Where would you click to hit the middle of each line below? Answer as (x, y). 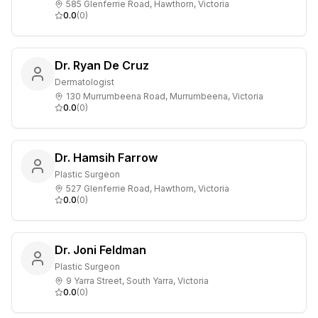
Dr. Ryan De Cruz (102, 65)
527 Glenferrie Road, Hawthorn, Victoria (148, 188)
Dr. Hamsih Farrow (106, 158)
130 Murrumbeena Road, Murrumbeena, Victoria (165, 96)
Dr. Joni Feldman (100, 250)
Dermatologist (84, 82)
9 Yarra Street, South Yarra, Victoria (137, 281)
